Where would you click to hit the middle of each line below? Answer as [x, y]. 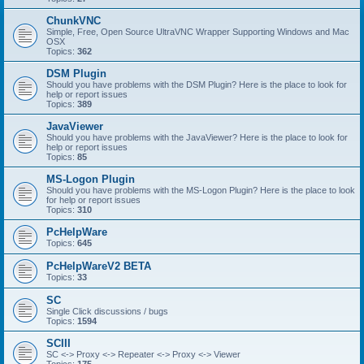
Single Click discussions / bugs [107, 311]
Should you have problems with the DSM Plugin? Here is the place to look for [197, 84]
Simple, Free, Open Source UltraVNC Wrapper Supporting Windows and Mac [198, 32]
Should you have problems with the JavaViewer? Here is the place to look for [197, 137]
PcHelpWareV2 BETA [99, 266]
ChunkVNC [74, 21]
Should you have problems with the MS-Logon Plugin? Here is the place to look [201, 190]
